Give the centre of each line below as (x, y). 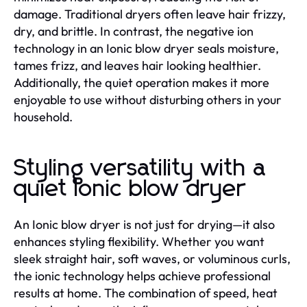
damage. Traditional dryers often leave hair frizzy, (150, 14)
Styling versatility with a (140, 169)
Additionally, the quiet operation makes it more (142, 83)
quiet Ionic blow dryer (130, 189)
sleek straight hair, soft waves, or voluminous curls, (152, 259)
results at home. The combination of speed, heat (146, 293)
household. (43, 117)
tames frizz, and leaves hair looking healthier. (137, 65)
